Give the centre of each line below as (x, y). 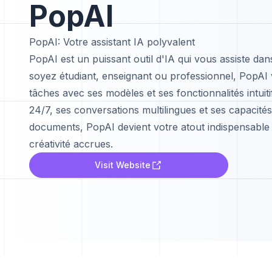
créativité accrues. (71, 144)
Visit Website (123, 165)
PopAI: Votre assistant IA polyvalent (112, 42)
